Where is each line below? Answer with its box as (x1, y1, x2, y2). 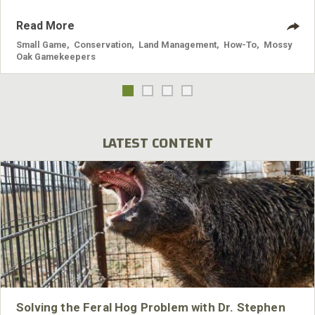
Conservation (74, 39, 131, 51)
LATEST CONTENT (102, 129, 213, 157)
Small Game (16, 39, 67, 51)
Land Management (139, 39, 217, 51)
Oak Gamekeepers (16, 51, 96, 63)
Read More (16, 19, 75, 33)
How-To (224, 39, 257, 51)
